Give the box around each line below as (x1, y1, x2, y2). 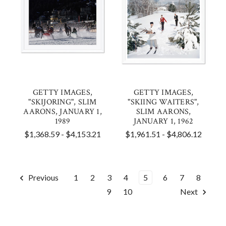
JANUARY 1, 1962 (133, 116, 194, 127)
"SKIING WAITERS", (128, 97, 199, 107)
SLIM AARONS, (136, 106, 191, 117)
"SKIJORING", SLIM (28, 97, 97, 107)
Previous (27, 173, 59, 182)
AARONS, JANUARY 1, (23, 106, 102, 117)
